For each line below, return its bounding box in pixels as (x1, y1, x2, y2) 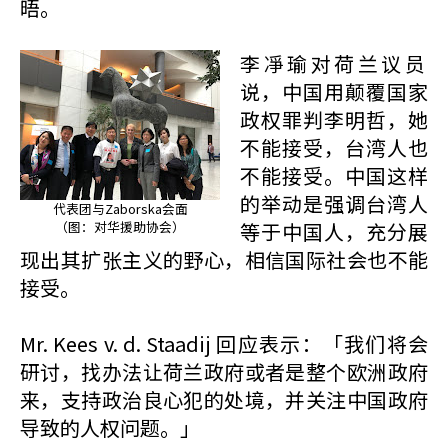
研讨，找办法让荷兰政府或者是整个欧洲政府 (20, 357, 428, 386)
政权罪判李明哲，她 (240, 105, 428, 134)
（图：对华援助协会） (55, 217, 185, 236)
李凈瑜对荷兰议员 (240, 49, 428, 78)
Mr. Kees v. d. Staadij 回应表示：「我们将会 (20, 329, 428, 358)
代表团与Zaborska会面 (52, 199, 188, 218)
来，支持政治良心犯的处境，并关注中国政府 (20, 385, 428, 414)
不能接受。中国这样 (240, 161, 428, 190)
